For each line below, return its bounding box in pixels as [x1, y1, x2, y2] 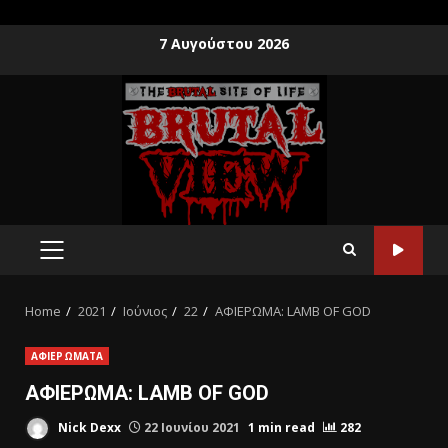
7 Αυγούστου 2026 [159, 33, 289, 53]
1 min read [248, 418, 315, 436]
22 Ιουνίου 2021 [141, 418, 243, 436]
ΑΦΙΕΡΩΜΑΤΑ [31, 349, 103, 363]
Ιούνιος [123, 302, 167, 320]
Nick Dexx [55, 418, 121, 436]
